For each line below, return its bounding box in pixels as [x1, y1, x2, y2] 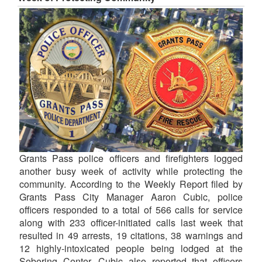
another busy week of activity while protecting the [19, 164, 243, 178]
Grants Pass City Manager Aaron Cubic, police [19, 189, 243, 204]
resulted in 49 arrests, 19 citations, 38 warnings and [19, 228, 243, 242]
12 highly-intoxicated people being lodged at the [19, 241, 243, 255]
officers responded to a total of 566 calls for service [19, 202, 243, 216]
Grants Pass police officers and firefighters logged [19, 151, 243, 165]
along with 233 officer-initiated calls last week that [19, 215, 243, 229]
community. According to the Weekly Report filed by [19, 177, 243, 191]
